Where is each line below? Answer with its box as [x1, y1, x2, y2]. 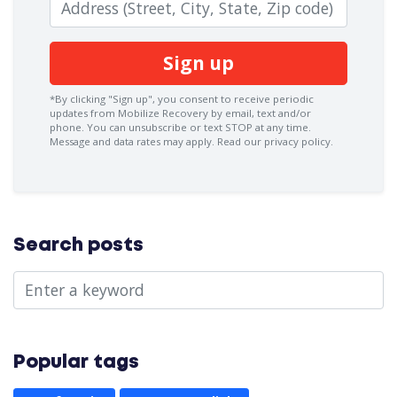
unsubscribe [128, 120, 187, 134]
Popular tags [13, 354, 139, 371]
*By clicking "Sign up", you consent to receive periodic [50, 91, 314, 105]
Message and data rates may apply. [50, 134, 217, 148]
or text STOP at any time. [187, 120, 311, 134]
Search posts [13, 237, 144, 254]
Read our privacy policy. [217, 134, 333, 148]
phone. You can [50, 120, 128, 134]
